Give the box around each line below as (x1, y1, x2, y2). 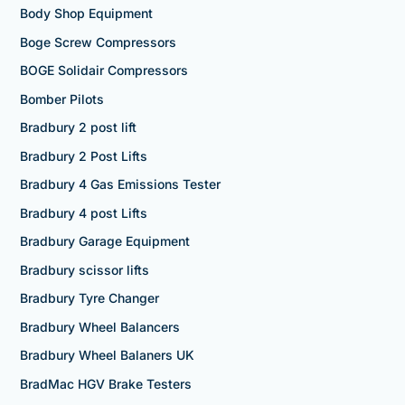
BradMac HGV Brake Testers (19, 375, 192, 391)
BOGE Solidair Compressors (19, 62, 188, 79)
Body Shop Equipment (19, 5, 153, 22)
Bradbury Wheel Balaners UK (19, 347, 194, 363)
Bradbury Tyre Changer (19, 290, 159, 306)
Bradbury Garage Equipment (19, 233, 190, 250)
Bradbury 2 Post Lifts (19, 147, 147, 164)
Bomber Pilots (19, 90, 104, 107)
